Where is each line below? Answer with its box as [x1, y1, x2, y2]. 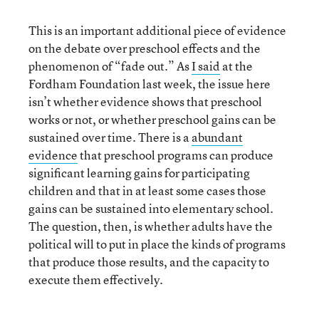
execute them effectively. [28, 271, 163, 288]
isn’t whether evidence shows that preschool [28, 93, 262, 110]
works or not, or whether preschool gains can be [28, 111, 276, 127]
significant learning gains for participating [28, 164, 250, 181]
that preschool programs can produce [78, 147, 273, 163]
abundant [192, 129, 243, 145]
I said [192, 58, 220, 74]
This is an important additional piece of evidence [28, 22, 286, 38]
